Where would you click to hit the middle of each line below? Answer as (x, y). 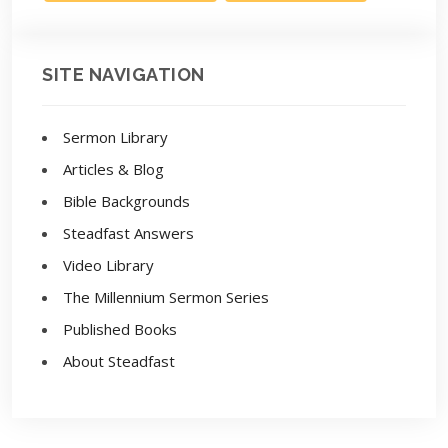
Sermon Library (115, 137)
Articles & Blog (113, 169)
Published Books (120, 329)
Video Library (108, 265)
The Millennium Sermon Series (166, 297)
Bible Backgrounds (126, 201)
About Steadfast (119, 361)
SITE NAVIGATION (123, 74)
